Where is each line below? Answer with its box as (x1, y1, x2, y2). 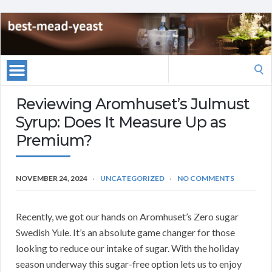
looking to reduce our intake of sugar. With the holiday (16, 242, 239, 254)
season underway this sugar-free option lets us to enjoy (16, 258, 242, 270)
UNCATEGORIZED (100, 174, 165, 183)
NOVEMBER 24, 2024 (16, 174, 87, 183)
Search (168, 56, 195, 69)
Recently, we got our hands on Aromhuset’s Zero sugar (16, 211, 239, 223)
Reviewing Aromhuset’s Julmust (16, 95, 250, 114)
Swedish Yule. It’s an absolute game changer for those (16, 226, 235, 239)
